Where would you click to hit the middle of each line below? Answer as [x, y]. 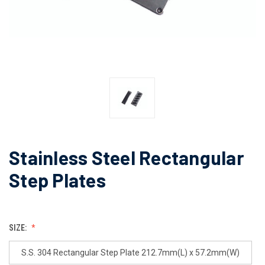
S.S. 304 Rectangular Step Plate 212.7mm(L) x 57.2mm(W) [130, 252]
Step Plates [57, 180]
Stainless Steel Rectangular [127, 157]
